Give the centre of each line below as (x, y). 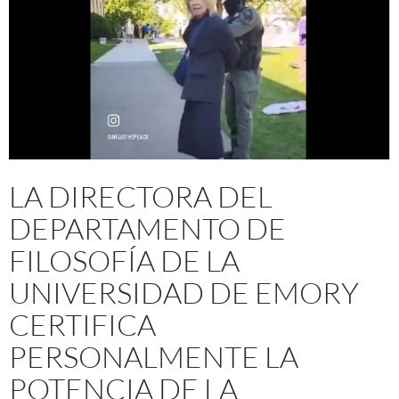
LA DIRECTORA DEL (141, 196)
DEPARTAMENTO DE (147, 228)
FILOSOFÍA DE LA (124, 260)
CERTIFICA (82, 324)
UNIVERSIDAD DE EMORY (184, 292)
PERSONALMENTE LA (154, 356)
